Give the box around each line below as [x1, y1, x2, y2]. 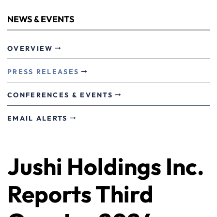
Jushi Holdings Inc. [7, 152, 204, 181]
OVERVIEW [7, 44, 53, 53]
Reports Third [7, 179, 154, 208]
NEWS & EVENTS [7, 14, 75, 25]
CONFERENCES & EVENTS [7, 91, 113, 99]
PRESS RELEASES [7, 67, 79, 76]
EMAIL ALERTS [7, 114, 68, 123]
